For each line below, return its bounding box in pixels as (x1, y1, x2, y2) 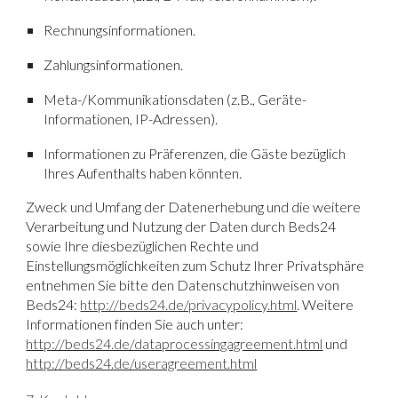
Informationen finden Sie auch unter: (26, 314, 244, 332)
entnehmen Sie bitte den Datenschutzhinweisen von (26, 275, 340, 293)
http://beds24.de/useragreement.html (26, 354, 258, 371)
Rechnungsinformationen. (44, 20, 196, 38)
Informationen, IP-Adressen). (44, 109, 219, 127)
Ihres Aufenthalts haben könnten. (44, 163, 243, 181)
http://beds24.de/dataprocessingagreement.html (26, 334, 323, 352)
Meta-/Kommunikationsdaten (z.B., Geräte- (44, 90, 307, 107)
